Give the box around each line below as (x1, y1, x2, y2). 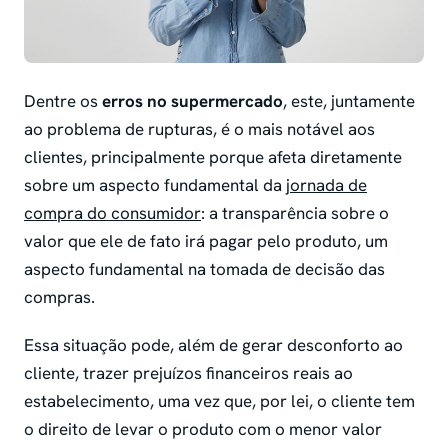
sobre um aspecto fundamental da (24, 173, 286, 196)
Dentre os (24, 89, 98, 112)
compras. (24, 285, 99, 308)
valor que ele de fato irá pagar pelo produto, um (24, 229, 388, 252)
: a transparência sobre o (201, 201, 389, 224)
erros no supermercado (98, 89, 283, 112)
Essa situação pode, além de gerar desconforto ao (24, 333, 403, 356)
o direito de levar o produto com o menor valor (24, 417, 382, 440)
